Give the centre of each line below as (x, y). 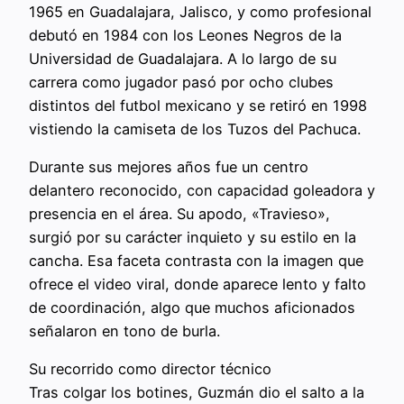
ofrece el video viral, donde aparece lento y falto (197, 284)
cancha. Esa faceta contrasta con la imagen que (196, 260)
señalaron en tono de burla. (124, 331)
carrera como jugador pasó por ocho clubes (181, 82)
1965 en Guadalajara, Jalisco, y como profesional (200, 11)
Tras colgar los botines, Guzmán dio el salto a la (197, 393)
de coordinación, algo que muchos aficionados (192, 307)
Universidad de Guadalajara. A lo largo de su (183, 58)
